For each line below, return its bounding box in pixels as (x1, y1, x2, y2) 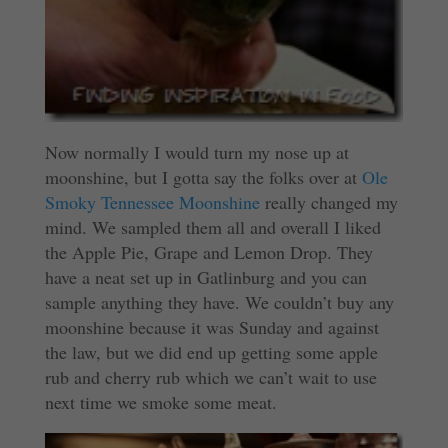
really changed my (259, 189, 398, 214)
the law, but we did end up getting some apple (44, 339, 378, 364)
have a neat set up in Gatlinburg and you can (44, 264, 367, 289)
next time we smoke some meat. (44, 389, 277, 414)
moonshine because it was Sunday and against (44, 314, 379, 339)
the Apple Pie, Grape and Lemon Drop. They (44, 239, 373, 264)
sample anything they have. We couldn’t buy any (44, 289, 394, 314)
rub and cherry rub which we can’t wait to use (44, 364, 377, 389)
